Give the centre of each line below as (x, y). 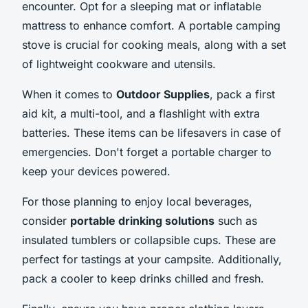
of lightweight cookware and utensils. (119, 64)
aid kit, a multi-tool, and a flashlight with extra (141, 113)
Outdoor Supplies (163, 94)
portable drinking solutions (142, 220)
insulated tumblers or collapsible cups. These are (149, 240)
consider (46, 220)
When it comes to (69, 94)
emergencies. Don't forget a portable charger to (147, 152)
